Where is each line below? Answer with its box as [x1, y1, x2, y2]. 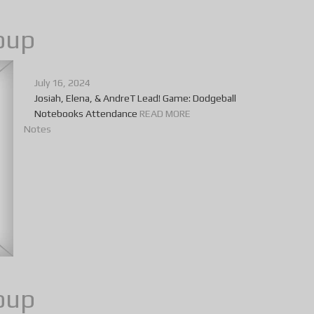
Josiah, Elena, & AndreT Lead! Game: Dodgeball [34, 93, 236, 104]
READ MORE [139, 108, 191, 120]
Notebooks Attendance [34, 108, 139, 120]
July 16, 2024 [34, 77, 90, 89]
